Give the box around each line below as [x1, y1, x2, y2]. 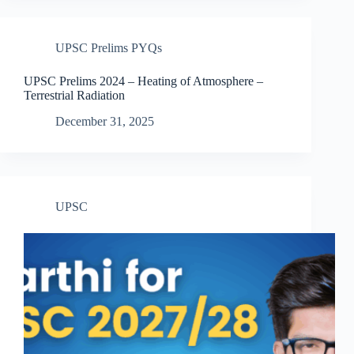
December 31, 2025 [55, 114, 154, 128]
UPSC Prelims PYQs [55, 40, 162, 55]
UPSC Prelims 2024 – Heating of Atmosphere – [24, 73, 263, 88]
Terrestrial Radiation [24, 88, 125, 102]
